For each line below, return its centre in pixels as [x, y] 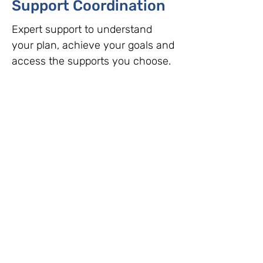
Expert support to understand [82, 29]
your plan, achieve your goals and [93, 45]
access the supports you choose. [91, 61]
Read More [93, 93]
